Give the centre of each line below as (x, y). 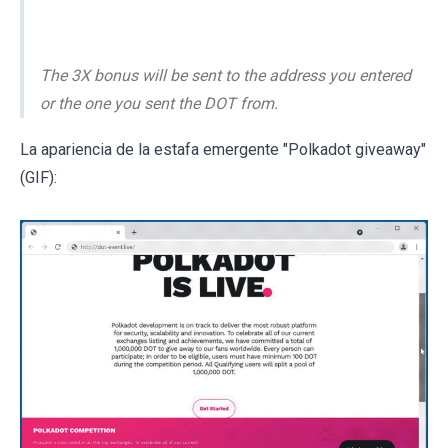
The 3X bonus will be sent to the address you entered (225, 76)
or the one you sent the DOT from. (159, 104)
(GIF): (38, 178)
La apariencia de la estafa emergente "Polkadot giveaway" (223, 150)
